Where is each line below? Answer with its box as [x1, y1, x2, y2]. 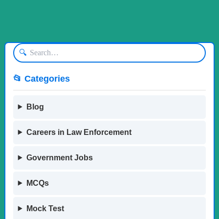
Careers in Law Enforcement [26, 128, 131, 136]
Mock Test [26, 204, 64, 213]
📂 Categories [13, 73, 70, 84]
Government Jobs [26, 153, 93, 162]
